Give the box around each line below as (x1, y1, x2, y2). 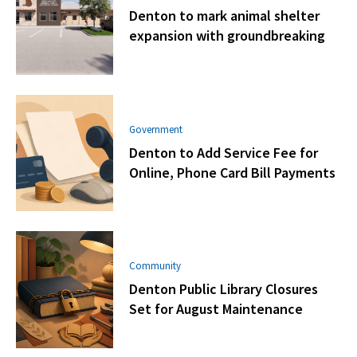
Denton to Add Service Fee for (129, 143, 319, 162)
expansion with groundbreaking (129, 25, 326, 45)
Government (129, 122, 183, 136)
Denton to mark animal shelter (129, 6, 320, 25)
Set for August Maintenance (129, 300, 304, 319)
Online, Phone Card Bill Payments (129, 163, 336, 182)
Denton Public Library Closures (129, 280, 319, 299)
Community (129, 259, 182, 273)
